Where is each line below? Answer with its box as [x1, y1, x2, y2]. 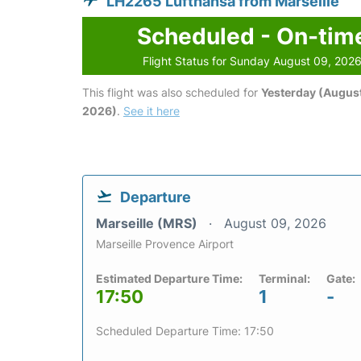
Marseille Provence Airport [96, 237, 234, 251]
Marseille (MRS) [96, 215, 201, 232]
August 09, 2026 [224, 215, 326, 232]
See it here [123, 104, 180, 118]
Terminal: [259, 272, 310, 286]
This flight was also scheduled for [82, 85, 261, 100]
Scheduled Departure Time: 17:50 [96, 324, 274, 338]
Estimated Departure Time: [96, 272, 243, 286]
